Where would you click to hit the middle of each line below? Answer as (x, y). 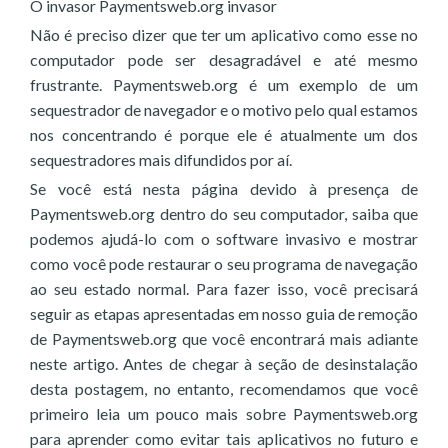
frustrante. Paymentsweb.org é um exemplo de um (224, 84)
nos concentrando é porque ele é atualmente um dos (224, 134)
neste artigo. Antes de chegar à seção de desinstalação (224, 363)
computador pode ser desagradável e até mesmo (224, 59)
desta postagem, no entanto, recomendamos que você (224, 388)
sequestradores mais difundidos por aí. (161, 159)
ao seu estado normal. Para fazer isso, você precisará (224, 288)
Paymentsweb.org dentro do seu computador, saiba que (224, 213)
